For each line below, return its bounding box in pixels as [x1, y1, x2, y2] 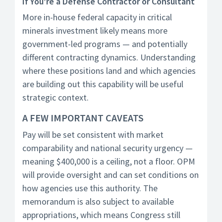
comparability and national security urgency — [22, 142, 193, 154]
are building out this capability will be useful [22, 78, 183, 90]
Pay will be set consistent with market [22, 129, 164, 140]
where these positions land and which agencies [22, 65, 196, 76]
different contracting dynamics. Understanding [22, 52, 196, 63]
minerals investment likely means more [22, 25, 167, 36]
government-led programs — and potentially [22, 38, 187, 50]
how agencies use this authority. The [22, 182, 158, 194]
